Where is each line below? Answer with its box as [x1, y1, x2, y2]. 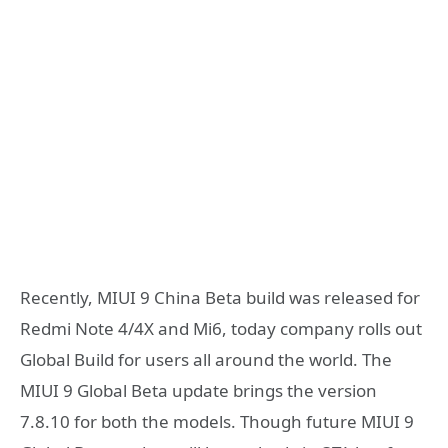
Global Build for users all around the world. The [20, 347, 392, 371]
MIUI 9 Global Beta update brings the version [20, 378, 377, 402]
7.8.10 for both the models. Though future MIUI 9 [20, 409, 414, 433]
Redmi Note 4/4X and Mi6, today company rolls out [20, 316, 422, 340]
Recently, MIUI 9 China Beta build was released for [20, 285, 420, 309]
